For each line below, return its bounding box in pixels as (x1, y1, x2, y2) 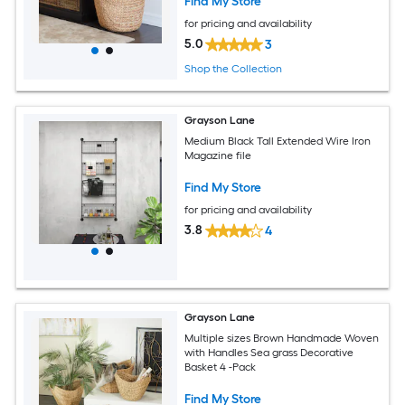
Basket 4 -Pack (184, 361, 257, 374)
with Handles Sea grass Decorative (184, 346, 354, 360)
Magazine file (184, 149, 252, 163)
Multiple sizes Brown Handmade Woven (184, 332, 380, 345)
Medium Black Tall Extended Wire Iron (184, 135, 372, 148)
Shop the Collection (184, 62, 283, 76)
